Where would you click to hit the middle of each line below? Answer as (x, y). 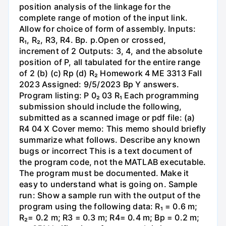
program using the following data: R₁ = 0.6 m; (108, 206)
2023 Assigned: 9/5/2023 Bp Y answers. (99, 84)
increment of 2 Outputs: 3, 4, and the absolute (111, 51)
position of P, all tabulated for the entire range (110, 62)
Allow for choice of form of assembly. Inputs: (108, 29)
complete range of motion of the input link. (104, 17)
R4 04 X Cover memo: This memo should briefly (113, 128)
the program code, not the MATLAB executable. (113, 162)
